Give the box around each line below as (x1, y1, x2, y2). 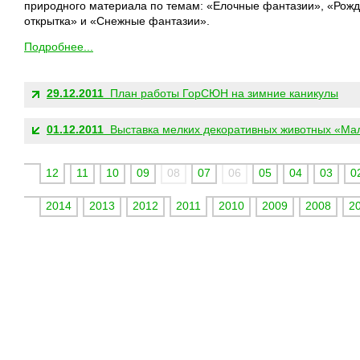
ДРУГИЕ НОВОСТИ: (24, 65, 120, 76)
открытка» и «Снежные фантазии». (24, 14, 210, 27)
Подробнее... (24, 41, 93, 54)
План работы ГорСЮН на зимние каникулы (104, 87, 338, 100)
